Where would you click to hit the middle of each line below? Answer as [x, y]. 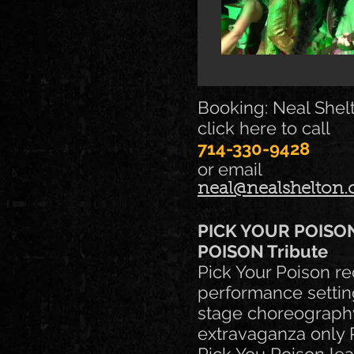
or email [230, 169]
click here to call [266, 128]
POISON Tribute [263, 252]
